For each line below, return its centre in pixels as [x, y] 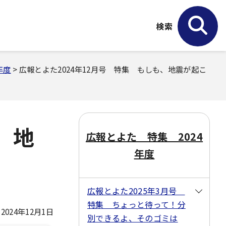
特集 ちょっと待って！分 [136, 204]
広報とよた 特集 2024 [144, 136]
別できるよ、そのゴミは [133, 218]
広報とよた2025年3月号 [136, 191]
